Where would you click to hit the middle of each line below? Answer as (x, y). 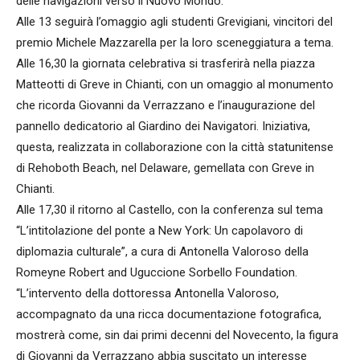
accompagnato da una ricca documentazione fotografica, (169, 314)
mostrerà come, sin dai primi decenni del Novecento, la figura (177, 335)
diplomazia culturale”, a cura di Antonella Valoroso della (162, 252)
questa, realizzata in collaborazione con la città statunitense (175, 147)
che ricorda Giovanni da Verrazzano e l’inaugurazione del (166, 105)
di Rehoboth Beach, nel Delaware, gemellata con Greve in (165, 168)
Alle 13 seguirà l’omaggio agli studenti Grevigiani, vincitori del (174, 22)
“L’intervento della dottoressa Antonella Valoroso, (147, 293)
